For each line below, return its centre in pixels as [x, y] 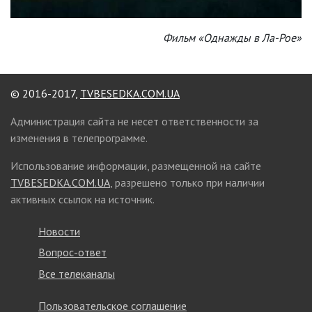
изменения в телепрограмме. [79, 138]
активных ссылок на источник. [83, 199]
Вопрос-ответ [72, 252]
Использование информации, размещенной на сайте [136, 165]
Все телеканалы [77, 273]
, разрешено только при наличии [187, 182]
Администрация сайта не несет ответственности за [134, 121]
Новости [59, 232]
